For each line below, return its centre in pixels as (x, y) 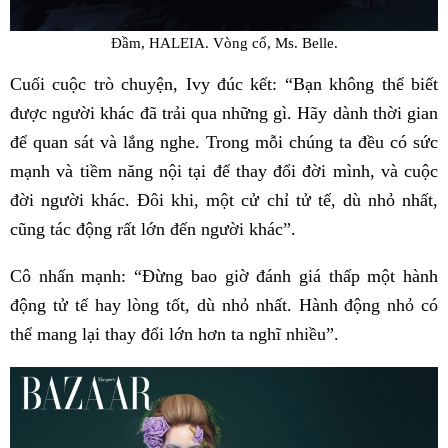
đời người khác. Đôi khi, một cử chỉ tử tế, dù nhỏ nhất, (224, 200)
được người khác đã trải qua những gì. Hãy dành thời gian (224, 113)
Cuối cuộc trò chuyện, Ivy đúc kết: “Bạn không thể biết (224, 84)
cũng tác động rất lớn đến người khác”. (153, 229)
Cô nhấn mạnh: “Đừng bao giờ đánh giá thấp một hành (224, 276)
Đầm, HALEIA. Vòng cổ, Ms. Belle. (224, 42)
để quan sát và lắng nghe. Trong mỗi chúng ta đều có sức (224, 142)
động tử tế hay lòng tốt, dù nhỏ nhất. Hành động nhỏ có (224, 305)
